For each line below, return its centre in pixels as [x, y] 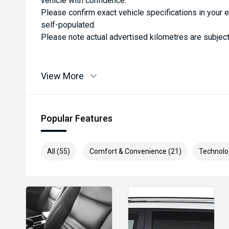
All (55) [59, 151]
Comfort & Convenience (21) [135, 151]
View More [62, 76]
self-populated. [68, 25]
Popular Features [77, 118]
